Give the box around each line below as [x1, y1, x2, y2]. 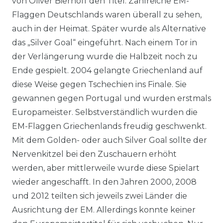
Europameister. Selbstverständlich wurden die [12, 108, 198, 117]
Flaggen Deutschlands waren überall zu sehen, [12, 10, 202, 19]
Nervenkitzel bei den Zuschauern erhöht [12, 149, 177, 159]
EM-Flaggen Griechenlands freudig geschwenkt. [12, 121, 207, 131]
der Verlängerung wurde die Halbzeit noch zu [12, 52, 198, 61]
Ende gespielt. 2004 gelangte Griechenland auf [12, 66, 203, 75]
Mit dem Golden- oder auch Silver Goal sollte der [12, 135, 207, 145]
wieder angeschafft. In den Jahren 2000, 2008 [12, 177, 197, 187]
